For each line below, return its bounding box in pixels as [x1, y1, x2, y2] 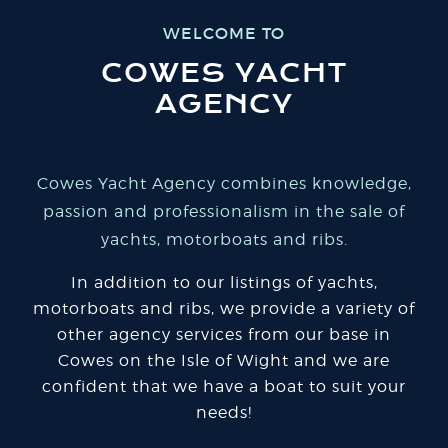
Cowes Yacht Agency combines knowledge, [36, 173, 412, 193]
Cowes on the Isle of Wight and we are [58, 350, 390, 370]
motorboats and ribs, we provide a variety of [33, 298, 415, 318]
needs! [196, 402, 252, 422]
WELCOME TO [163, 22, 285, 43]
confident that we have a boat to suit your [42, 376, 406, 396]
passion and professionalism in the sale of [43, 201, 405, 221]
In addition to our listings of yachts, [70, 272, 378, 292]
